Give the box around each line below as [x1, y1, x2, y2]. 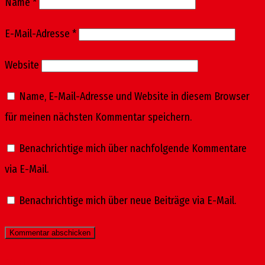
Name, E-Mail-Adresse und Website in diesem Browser [19, 90, 250, 104]
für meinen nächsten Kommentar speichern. [5, 111, 192, 124]
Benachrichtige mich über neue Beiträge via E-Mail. [19, 194, 236, 208]
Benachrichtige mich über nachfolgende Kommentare [19, 142, 247, 156]
